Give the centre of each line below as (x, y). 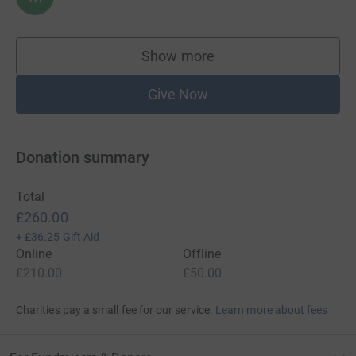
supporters (212, 64)
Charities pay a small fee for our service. (114, 310)
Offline (202, 253)
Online (34, 253)
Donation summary (83, 157)
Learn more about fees (272, 310)
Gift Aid (81, 236)
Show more (178, 56)
